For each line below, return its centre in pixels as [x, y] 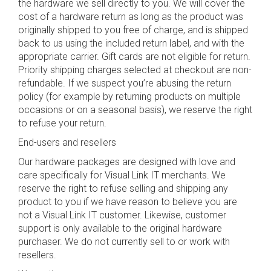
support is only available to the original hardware [120, 228]
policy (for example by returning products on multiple [129, 96]
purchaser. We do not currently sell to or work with [124, 242]
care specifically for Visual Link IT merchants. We [122, 175]
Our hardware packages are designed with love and [127, 162]
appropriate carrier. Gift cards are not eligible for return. [134, 57]
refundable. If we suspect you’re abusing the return [125, 83]
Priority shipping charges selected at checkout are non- [135, 70]
